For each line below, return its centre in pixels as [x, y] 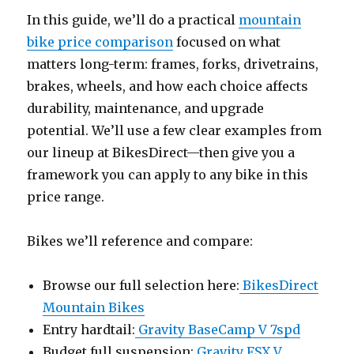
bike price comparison [100, 41]
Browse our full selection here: [141, 285]
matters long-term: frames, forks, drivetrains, [173, 64]
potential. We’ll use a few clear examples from [175, 130]
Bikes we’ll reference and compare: [140, 241]
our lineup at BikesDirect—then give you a [161, 152]
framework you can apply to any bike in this [168, 174]
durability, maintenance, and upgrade [146, 108]
